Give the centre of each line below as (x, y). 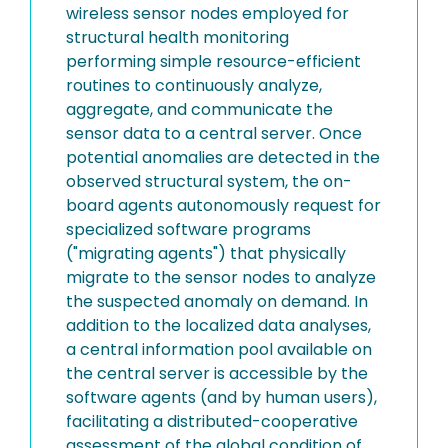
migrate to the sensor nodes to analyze (221, 277)
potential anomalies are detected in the (223, 157)
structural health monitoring (177, 37)
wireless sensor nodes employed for (207, 13)
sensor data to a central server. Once (214, 133)
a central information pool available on (219, 349)
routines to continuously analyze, (194, 85)
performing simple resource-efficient (213, 61)
